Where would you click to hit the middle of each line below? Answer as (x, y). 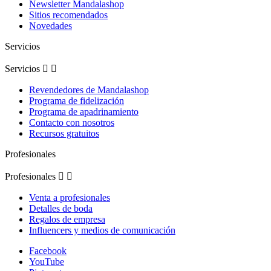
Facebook (48, 251)
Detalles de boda (61, 208)
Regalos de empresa (67, 219)
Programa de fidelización (77, 101)
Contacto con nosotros (72, 122)
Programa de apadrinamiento (84, 112)
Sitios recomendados (68, 15)
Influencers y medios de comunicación (102, 230)
